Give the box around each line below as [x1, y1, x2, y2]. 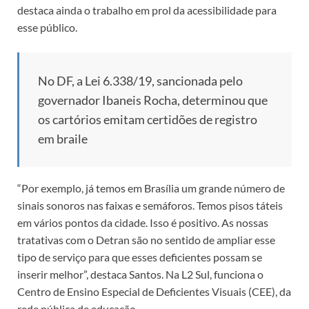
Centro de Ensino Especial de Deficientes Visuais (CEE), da [17, 284, 291, 298]
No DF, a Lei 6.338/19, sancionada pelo [38, 72, 243, 88]
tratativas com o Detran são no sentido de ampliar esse [17, 232, 275, 246]
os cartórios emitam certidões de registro [38, 111, 257, 127]
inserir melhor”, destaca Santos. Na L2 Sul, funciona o [17, 267, 263, 281]
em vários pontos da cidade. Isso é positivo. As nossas [17, 215, 268, 229]
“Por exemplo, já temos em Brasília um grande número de [17, 181, 285, 195]
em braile [38, 130, 88, 146]
